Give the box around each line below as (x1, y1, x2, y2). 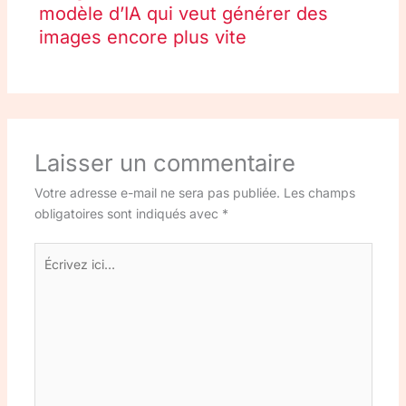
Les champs (283, 185, 355, 201)
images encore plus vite (38, 26, 246, 49)
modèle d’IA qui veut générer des (38, 3, 328, 25)
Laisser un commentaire (34, 149, 295, 178)
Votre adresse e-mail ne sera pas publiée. (34, 185, 280, 201)
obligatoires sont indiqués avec (34, 206, 222, 222)
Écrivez (33, 245, 77, 261)
